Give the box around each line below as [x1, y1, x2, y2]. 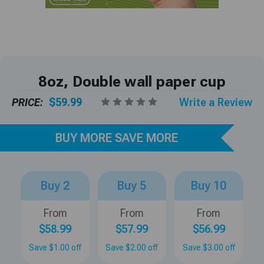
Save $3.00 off [182, 242, 235, 252]
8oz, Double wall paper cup [38, 73, 226, 90]
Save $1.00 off [29, 242, 82, 252]
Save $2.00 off [105, 242, 159, 252]
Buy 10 [191, 178, 227, 193]
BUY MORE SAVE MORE [55, 130, 178, 145]
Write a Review [179, 95, 252, 108]
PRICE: [12, 95, 43, 108]
